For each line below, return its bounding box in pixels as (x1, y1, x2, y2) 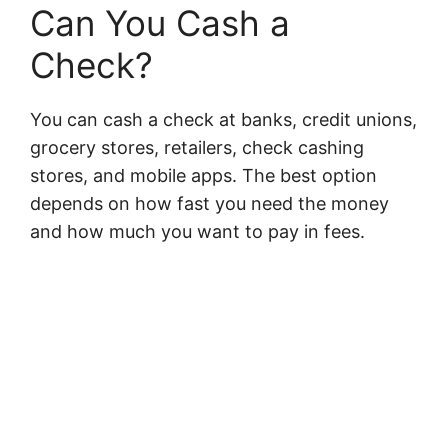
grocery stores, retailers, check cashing (30, 136, 364, 158)
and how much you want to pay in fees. (30, 220, 365, 242)
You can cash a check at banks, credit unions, (30, 108, 417, 130)
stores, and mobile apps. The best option (30, 164, 377, 186)
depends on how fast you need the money (30, 192, 389, 214)
